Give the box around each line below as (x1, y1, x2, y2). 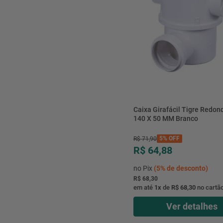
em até (133, 183, 154, 191)
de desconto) (165, 164, 208, 172)
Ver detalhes (166, 201, 218, 212)
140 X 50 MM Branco (133, 114, 198, 122)
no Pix (133, 164, 154, 172)
